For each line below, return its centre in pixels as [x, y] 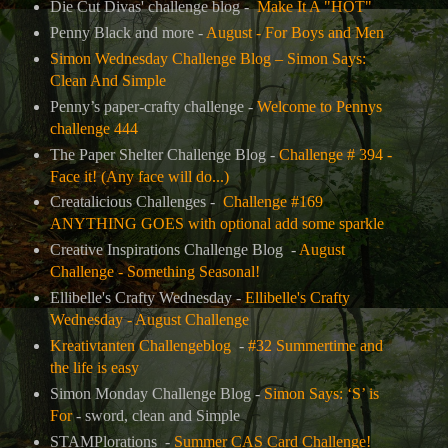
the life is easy [94, 368]
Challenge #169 [272, 202]
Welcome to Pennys [319, 106]
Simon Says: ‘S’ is [321, 394]
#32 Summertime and [315, 346]
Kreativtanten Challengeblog [140, 346]
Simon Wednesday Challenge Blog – [168, 58]
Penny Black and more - [127, 32]
